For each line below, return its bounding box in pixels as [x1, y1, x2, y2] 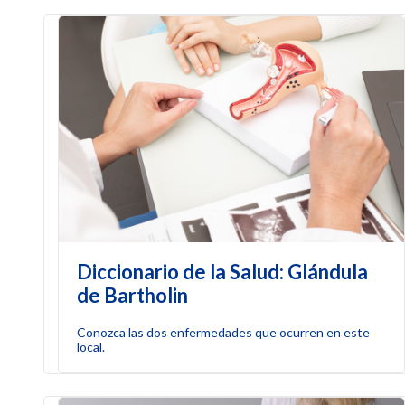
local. [77, 338, 106, 354]
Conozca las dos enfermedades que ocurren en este [77, 324, 371, 340]
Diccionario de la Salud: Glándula [77, 259, 369, 284]
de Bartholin [77, 282, 189, 307]
